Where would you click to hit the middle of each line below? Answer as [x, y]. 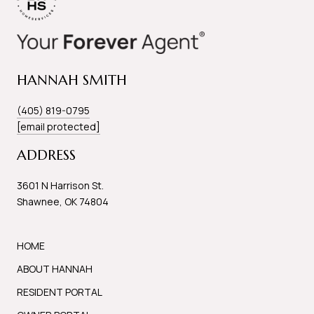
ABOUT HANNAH [55, 269]
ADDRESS [46, 156]
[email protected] [59, 127]
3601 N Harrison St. [60, 186]
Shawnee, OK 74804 [63, 202]
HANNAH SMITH [72, 81]
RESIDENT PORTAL [60, 292]
